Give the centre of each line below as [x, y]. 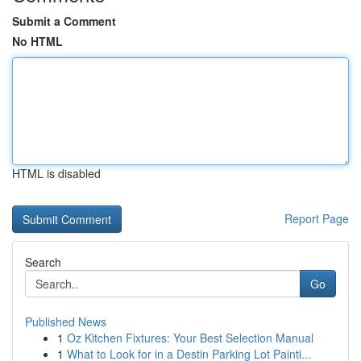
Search [43, 262]
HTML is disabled [56, 173]
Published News [66, 322]
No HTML [37, 41]
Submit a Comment [64, 21]
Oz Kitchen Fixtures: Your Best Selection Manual [190, 338]
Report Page [317, 218]
